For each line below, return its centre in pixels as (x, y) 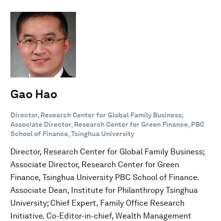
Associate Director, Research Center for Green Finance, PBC (107, 124)
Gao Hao (34, 94)
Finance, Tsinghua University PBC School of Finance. (105, 177)
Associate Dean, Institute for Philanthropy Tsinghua (104, 190)
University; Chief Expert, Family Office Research (97, 203)
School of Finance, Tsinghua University (72, 133)
